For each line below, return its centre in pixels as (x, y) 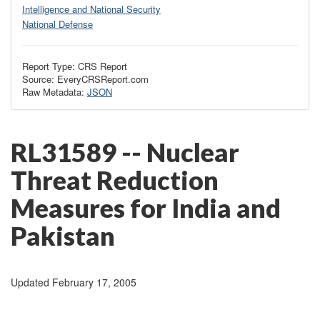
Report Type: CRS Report (75, 66)
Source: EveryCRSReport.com (85, 79)
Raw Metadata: (55, 92)
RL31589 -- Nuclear (125, 152)
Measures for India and (146, 208)
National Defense (57, 24)
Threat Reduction (115, 180)
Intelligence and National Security (91, 9)
